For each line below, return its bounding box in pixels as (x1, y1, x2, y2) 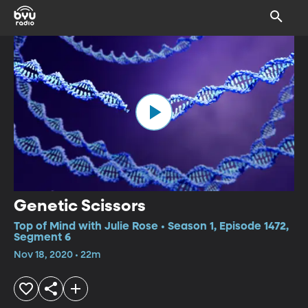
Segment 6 (14, 232, 71, 243)
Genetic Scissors (14, 197, 146, 214)
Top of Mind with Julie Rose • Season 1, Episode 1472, (14, 221, 289, 232)
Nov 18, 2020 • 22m (14, 250, 100, 260)
